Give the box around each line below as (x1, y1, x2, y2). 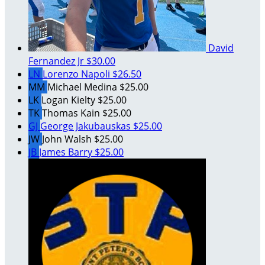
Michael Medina (47, 80, 119, 93)
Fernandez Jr (28, 54, 86, 67)
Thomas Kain (42, 106, 102, 119)
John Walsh (42, 132, 94, 146)
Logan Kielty (41, 93, 98, 106)
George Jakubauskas (40, 119, 133, 132)
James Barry (39, 145, 95, 159)
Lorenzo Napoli (43, 67, 112, 80)
